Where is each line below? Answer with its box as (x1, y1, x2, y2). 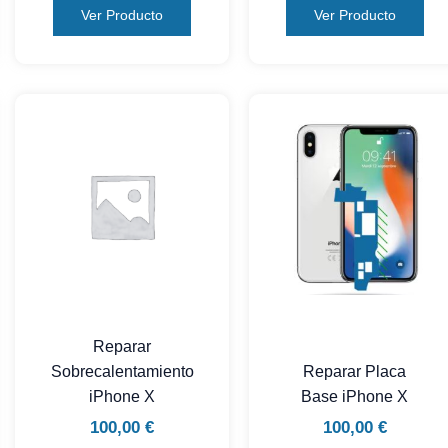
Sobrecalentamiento (50, 362, 194, 380)
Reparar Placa (303, 362, 407, 380)
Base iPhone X (301, 387, 409, 405)
